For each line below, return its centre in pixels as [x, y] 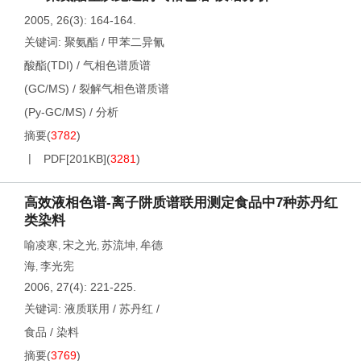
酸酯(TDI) [49, 65]
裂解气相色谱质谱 [124, 89]
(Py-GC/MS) [55, 112]
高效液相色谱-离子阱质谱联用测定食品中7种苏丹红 [181, 203]
